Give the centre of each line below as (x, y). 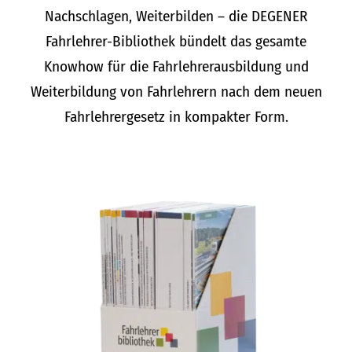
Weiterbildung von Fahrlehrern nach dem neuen (176, 92)
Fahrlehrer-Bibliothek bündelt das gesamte (176, 42)
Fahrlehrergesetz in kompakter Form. (176, 117)
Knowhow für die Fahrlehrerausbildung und (176, 67)
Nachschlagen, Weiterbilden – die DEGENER (176, 16)
